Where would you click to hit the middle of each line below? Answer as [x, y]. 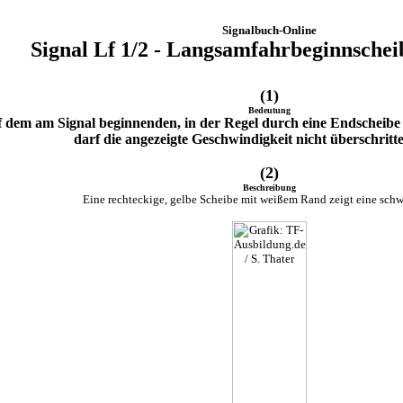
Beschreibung [269, 188]
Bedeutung [269, 110]
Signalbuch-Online [269, 30]
